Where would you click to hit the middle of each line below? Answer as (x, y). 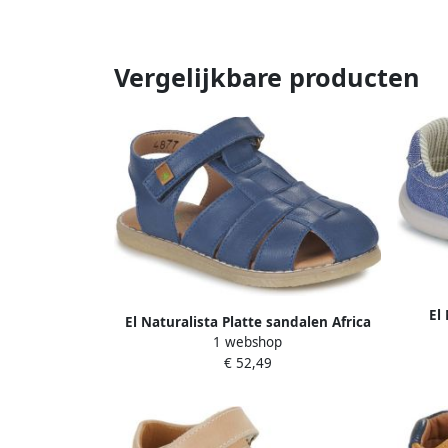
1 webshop (247, 341)
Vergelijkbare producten (267, 76)
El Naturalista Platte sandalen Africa (247, 321)
